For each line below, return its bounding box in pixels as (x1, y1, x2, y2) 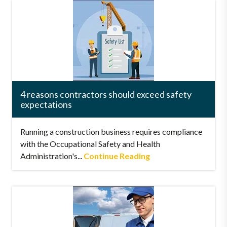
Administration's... (20, 151, 84, 161)
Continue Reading (84, 151, 150, 161)
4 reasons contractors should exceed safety (20, 89, 192, 100)
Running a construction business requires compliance (20, 127, 202, 136)
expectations (20, 99, 72, 110)
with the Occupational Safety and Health (20, 139, 160, 148)
